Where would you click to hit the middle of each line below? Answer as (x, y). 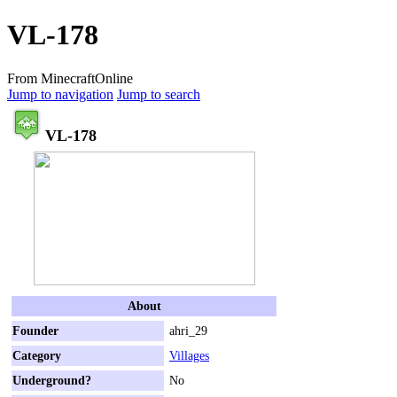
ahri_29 (188, 330)
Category (37, 355)
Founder (35, 330)
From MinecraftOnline (70, 78)
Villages (189, 355)
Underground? (52, 380)
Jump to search (159, 94)
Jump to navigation (60, 94)
